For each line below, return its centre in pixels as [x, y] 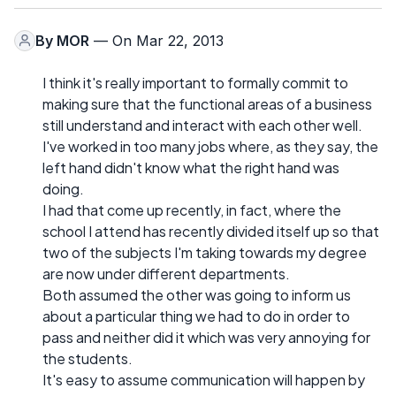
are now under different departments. [166, 273]
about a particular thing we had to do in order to [196, 316]
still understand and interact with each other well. [202, 125]
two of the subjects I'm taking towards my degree [205, 252]
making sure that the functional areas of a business [207, 103]
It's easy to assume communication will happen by [204, 379]
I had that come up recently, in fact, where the [192, 209]
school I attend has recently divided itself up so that [211, 231]
